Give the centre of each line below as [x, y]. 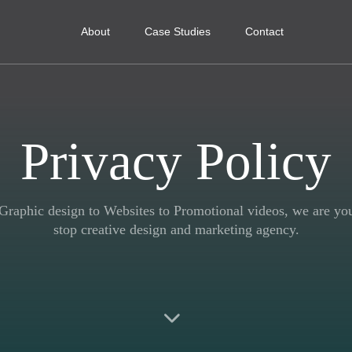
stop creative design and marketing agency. [176, 229]
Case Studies [178, 31]
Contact [265, 31]
